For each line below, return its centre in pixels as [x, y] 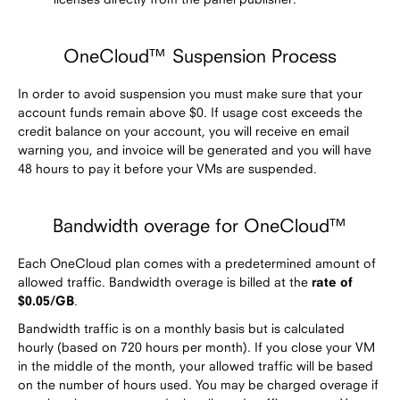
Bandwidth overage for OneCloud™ [200, 225]
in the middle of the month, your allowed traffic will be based [196, 365]
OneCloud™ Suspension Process [200, 55]
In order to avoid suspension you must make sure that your [190, 93]
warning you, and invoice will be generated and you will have [195, 149]
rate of [332, 281]
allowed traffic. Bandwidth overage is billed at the [165, 281]
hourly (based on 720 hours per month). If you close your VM [196, 346]
